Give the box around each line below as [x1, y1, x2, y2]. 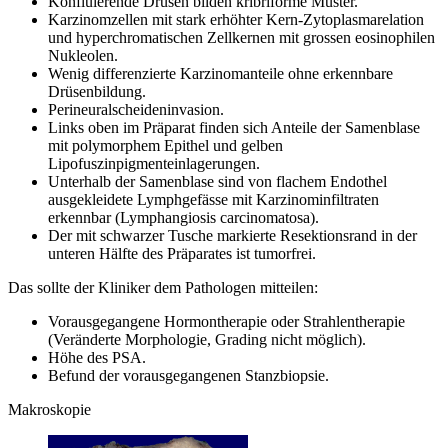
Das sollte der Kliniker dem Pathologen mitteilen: [8, 278, 318, 296]
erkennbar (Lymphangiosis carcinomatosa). [48, 208, 319, 226]
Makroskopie [8, 400, 91, 418]
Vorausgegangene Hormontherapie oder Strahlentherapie [48, 312, 405, 330]
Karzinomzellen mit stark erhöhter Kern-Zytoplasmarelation [48, 10, 424, 28]
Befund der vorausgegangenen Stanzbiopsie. [48, 366, 329, 384]
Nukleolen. [48, 46, 118, 64]
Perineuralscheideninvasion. [48, 100, 224, 118]
